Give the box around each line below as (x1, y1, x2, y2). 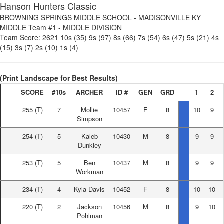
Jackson (77, 202, 102, 211)
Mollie (81, 105, 98, 114)
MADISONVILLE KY (138, 12, 201, 22)
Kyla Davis (74, 184, 105, 194)
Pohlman (76, 211, 102, 220)
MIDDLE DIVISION (63, 22, 122, 32)
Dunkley (77, 140, 101, 150)
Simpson (76, 114, 102, 123)
